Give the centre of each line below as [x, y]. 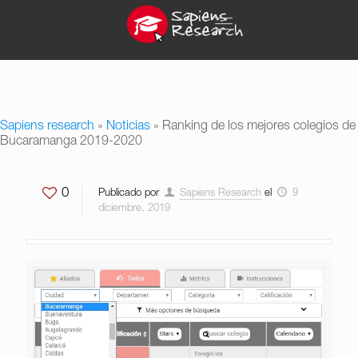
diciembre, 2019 [134, 209]
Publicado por [129, 194]
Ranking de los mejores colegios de [259, 127]
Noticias [128, 127]
